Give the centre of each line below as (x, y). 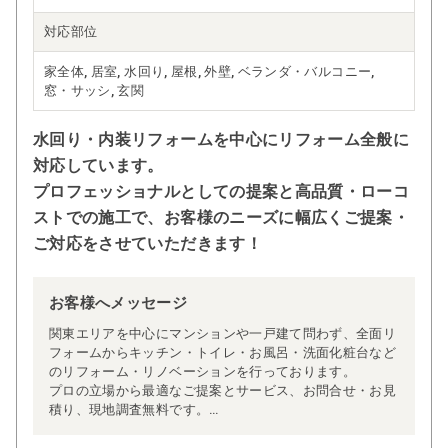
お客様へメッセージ (118, 302)
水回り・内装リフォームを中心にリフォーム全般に (221, 139)
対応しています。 (98, 165)
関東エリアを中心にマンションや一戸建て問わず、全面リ (223, 333)
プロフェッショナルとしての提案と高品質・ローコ (221, 191)
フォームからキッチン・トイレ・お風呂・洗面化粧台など (223, 352)
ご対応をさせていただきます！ (147, 243)
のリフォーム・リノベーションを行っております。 (203, 371)
